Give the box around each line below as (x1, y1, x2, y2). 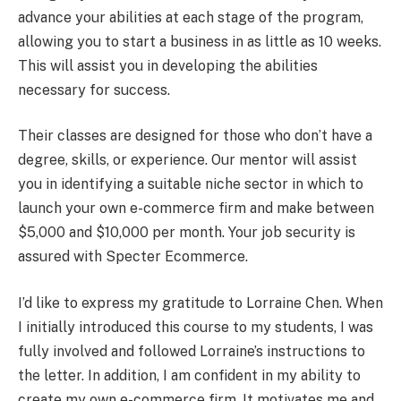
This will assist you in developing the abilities (18, 56, 318, 74)
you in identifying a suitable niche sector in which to (18, 175, 363, 193)
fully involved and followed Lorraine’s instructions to (18, 342, 365, 360)
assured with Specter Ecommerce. (18, 248, 248, 266)
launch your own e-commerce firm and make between (18, 200, 374, 218)
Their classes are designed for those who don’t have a (18, 127, 372, 145)
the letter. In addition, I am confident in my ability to (18, 366, 361, 384)
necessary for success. (18, 81, 170, 98)
